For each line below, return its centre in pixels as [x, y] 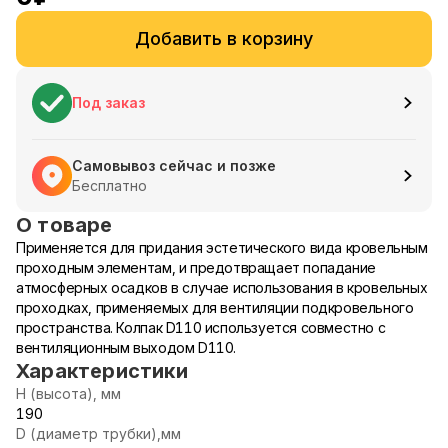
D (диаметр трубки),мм [98, 433]
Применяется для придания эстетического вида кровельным [222, 247]
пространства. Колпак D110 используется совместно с [201, 327]
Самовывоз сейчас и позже [174, 165]
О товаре [64, 225]
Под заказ [108, 102]
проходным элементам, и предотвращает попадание [196, 267]
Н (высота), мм [68, 393]
